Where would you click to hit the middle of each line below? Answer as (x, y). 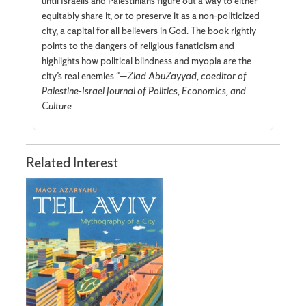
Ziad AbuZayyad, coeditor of (186, 75)
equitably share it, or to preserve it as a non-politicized (150, 15)
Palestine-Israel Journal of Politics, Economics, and (143, 91)
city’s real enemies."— (84, 75)
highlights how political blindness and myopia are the (146, 60)
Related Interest (72, 163)
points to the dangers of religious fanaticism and (138, 45)
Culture (56, 106)
